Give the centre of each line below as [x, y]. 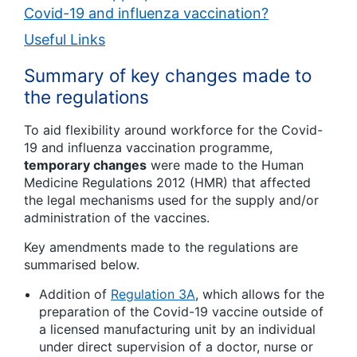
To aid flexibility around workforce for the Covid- [173, 130]
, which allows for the [260, 294]
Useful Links [65, 40]
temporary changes [85, 165]
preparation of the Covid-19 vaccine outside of [181, 312]
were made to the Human [225, 165]
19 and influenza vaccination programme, [148, 148]
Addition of [75, 294]
